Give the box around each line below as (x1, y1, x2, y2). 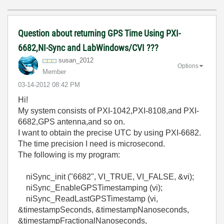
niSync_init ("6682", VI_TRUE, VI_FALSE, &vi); (18, 172, 194, 181)
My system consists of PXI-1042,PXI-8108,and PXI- (18, 106, 199, 115)
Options (177, 62, 198, 69)
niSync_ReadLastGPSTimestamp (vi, (18, 194, 158, 203)
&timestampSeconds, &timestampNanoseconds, (18, 205, 189, 214)
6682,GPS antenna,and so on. (18, 117, 125, 126)
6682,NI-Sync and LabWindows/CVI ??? (18, 42, 158, 53)
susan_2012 (58, 56, 93, 64)
